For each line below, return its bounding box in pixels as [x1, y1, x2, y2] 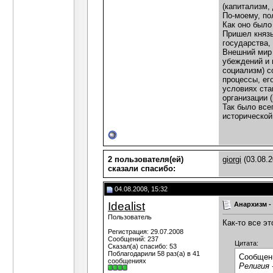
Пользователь [108, 213, 152, 221]
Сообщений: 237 [108, 235, 158, 243]
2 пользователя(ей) [108, 155, 183, 164]
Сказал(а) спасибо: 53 [108, 243, 177, 250]
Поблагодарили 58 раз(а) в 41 [108, 250, 200, 257]
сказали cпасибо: [108, 164, 175, 173]
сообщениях [108, 257, 146, 264]
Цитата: [235, 239, 258, 247]
